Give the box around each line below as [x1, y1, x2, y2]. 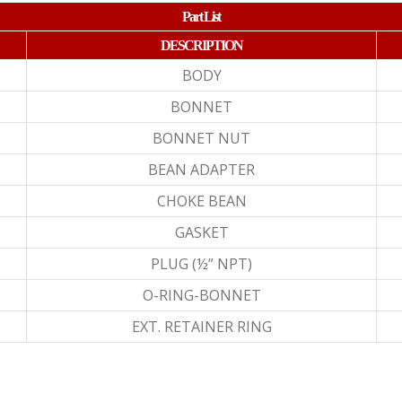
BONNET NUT [153, 128, 250, 149]
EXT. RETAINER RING [131, 317, 272, 337]
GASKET [174, 223, 229, 243]
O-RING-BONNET [142, 285, 261, 306]
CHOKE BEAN [156, 191, 247, 212]
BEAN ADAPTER [148, 160, 255, 180]
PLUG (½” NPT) [151, 254, 252, 275]
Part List [182, 9, 220, 25]
